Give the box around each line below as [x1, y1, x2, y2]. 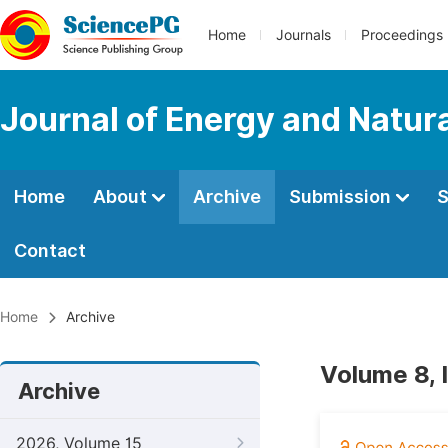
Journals [276, 27, 331, 43]
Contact [14, 240, 86, 261]
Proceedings [361, 27, 443, 43]
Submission [289, 186, 395, 207]
